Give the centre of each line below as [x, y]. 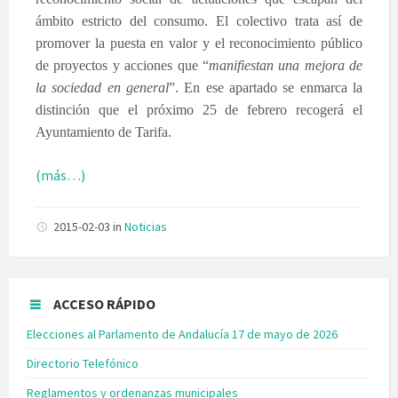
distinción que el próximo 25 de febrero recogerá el [199, 109]
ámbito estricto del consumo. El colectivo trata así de [199, 20]
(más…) [60, 175]
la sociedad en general [102, 87]
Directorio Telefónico [83, 363]
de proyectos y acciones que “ [122, 65]
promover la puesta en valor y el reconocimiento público [199, 43]
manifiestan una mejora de [285, 65]
